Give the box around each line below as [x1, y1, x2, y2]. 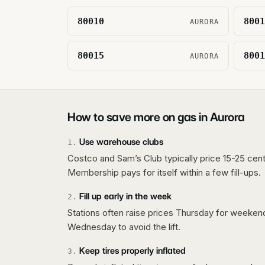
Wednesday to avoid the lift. [67, 221, 180, 232]
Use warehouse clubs [79, 136, 163, 147]
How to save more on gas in [67, 109, 210, 124]
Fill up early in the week [79, 190, 172, 202]
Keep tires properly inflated [79, 245, 186, 256]
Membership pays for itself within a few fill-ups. [67, 166, 261, 178]
